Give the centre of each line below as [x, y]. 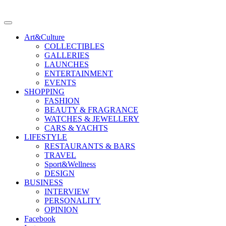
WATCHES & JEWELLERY [92, 119]
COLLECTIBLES [74, 46]
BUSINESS [44, 182]
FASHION [62, 100]
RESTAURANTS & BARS [90, 146]
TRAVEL [60, 155]
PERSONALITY [73, 200]
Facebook [40, 218]
